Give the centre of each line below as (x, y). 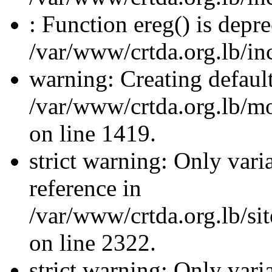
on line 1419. (93, 133)
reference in (85, 188)
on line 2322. (93, 242)
